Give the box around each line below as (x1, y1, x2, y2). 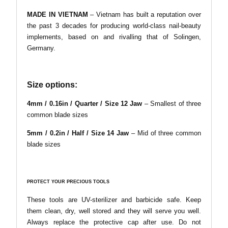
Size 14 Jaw (91, 129, 129, 137)
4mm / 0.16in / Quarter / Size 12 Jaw (27, 99, 142, 107)
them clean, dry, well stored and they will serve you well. (27, 207, 201, 215)
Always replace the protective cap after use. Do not (27, 218, 201, 226)
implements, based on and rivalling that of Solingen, (27, 33, 201, 41)
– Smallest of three (142, 99, 202, 107)
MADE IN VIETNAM (27, 10, 88, 18)
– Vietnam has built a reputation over (88, 10, 202, 18)
